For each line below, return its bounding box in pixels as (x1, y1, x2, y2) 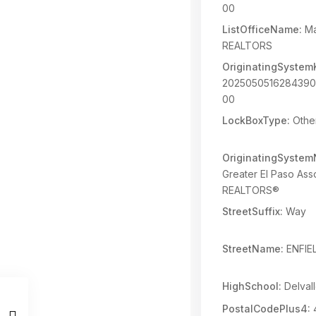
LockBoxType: (222, 114, 290, 126)
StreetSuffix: (222, 205, 283, 217)
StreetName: (222, 243, 284, 255)
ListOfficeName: (222, 23, 302, 35)
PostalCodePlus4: (222, 303, 310, 315)
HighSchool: (222, 280, 281, 292)
